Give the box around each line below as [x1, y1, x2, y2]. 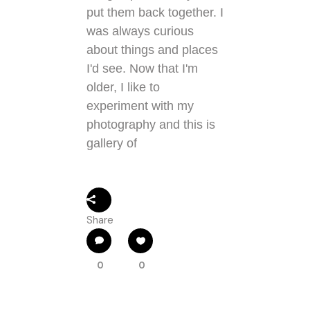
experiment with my [86, 99, 194, 113]
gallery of [86, 136, 137, 151]
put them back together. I [86, 6, 224, 20]
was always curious [86, 24, 194, 39]
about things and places [86, 43, 218, 57]
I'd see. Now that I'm [86, 62, 198, 76]
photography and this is [86, 118, 215, 132]
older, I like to [86, 80, 160, 95]
